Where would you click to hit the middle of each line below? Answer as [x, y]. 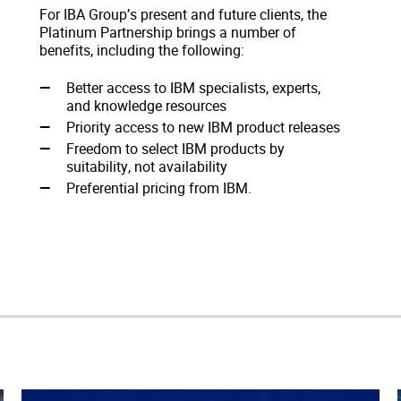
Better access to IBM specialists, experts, [193, 87]
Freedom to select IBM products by [175, 148]
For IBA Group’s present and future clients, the [183, 14]
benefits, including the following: [142, 50]
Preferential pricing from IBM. [159, 188]
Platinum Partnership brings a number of [168, 32]
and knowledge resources [146, 105]
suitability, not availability [147, 166]
